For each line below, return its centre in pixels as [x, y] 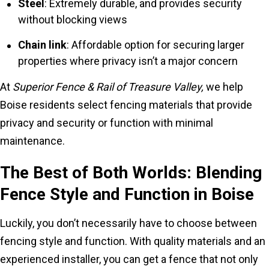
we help [223, 87]
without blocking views [73, 20]
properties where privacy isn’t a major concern [128, 61]
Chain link [42, 45]
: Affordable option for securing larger [156, 45]
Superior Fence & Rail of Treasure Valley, [108, 87]
